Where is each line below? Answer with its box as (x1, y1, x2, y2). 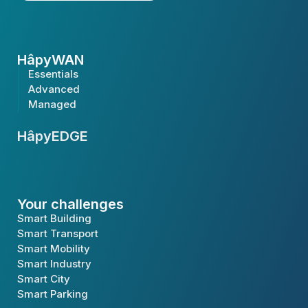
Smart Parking (17, 287, 88, 301)
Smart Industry (17, 257, 91, 271)
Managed (28, 98, 76, 111)
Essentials (28, 67, 78, 81)
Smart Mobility (17, 242, 90, 256)
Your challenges (17, 196, 124, 213)
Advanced (28, 82, 80, 96)
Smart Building (17, 212, 91, 225)
